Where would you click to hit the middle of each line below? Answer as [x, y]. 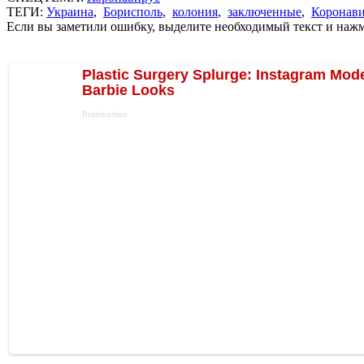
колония [195, 11]
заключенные [264, 11]
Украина [70, 11]
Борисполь [133, 11]
